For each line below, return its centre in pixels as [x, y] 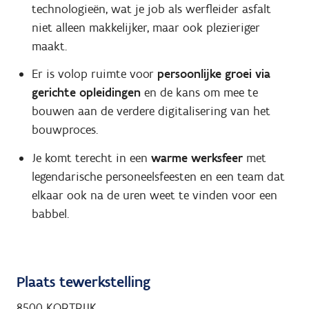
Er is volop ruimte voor [94, 74]
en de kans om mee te [199, 93]
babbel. [50, 213]
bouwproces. [64, 130]
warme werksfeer [197, 158]
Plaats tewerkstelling [83, 282]
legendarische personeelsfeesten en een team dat [158, 176]
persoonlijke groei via [213, 74]
